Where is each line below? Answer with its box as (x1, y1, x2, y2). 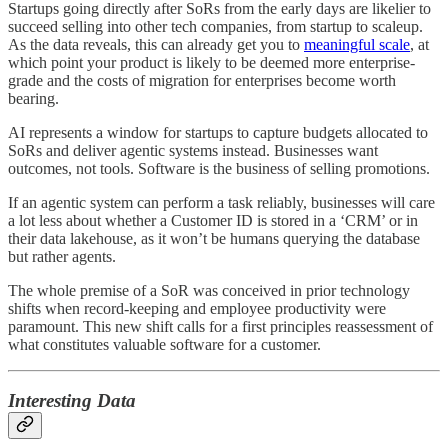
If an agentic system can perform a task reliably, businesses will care (8, 193, 435, 211)
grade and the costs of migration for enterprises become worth (8, 71, 396, 89)
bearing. (8, 89, 59, 107)
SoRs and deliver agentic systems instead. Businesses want (8, 141, 378, 159)
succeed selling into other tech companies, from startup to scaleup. (8, 17, 423, 35)
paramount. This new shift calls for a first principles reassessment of (8, 317, 433, 335)
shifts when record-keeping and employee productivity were (8, 299, 386, 317)
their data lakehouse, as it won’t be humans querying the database (8, 229, 420, 247)
